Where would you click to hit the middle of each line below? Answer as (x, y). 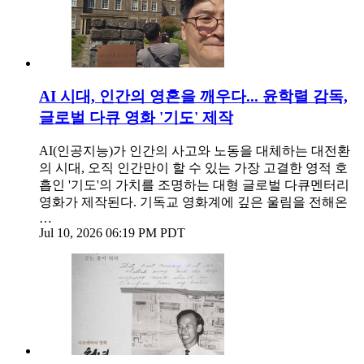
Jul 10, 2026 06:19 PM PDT (112, 233)
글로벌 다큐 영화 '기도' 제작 (136, 117)
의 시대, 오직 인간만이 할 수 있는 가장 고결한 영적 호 (193, 168)
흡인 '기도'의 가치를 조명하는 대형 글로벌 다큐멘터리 (194, 185)
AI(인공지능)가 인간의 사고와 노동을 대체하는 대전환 (195, 151)
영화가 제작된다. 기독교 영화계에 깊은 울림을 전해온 (193, 202)
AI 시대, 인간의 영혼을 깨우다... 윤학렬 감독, (193, 96)
